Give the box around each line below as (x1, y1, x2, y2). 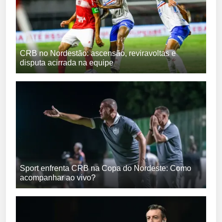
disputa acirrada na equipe (20, 58, 113, 67)
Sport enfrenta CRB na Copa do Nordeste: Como (20, 164, 191, 172)
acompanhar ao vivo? (20, 173, 96, 182)
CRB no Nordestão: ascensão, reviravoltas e (20, 49, 176, 57)
